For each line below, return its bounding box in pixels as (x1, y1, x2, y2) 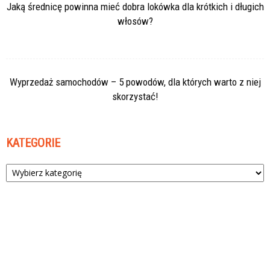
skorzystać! (111, 90, 159, 102)
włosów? (117, 14, 153, 27)
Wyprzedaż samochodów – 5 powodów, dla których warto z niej (9, 75, 261, 88)
